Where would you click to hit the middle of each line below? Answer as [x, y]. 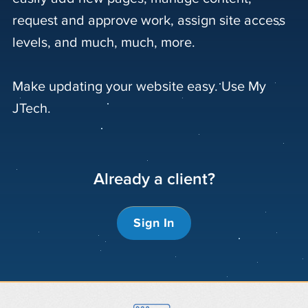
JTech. [32, 109]
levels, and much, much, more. [106, 43]
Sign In [154, 223]
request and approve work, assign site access [149, 21]
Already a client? [154, 179]
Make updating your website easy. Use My [139, 87]
